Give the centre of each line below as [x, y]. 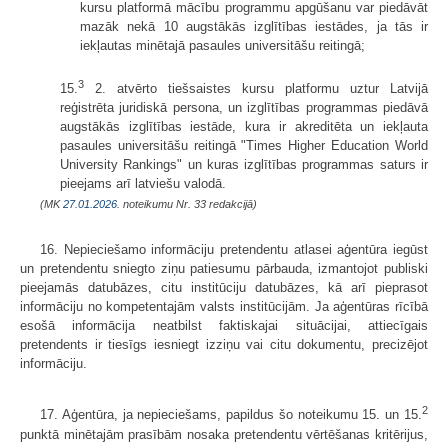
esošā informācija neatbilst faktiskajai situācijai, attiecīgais [224, 326]
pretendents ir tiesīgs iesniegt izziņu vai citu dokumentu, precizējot [224, 345]
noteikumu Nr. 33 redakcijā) [188, 204]
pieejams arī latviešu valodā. [143, 184]
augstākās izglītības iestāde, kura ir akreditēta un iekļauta [244, 127]
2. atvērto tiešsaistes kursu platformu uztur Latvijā [256, 89]
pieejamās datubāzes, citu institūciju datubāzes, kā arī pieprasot [224, 288]
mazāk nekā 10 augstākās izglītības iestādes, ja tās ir [254, 27]
